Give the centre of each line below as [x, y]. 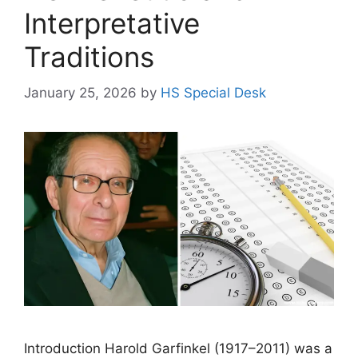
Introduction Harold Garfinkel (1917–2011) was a [178, 348]
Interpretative [112, 23]
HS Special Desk [213, 92]
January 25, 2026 [80, 92]
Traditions [89, 57]
